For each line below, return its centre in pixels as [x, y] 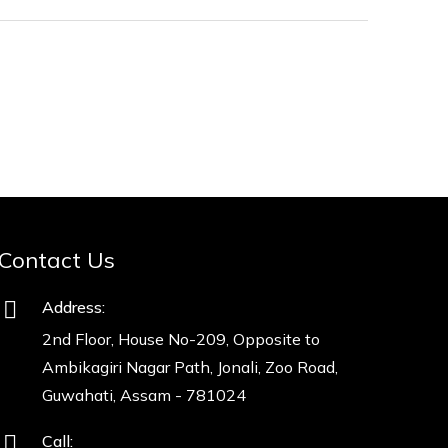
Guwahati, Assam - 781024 [143, 395]
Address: [73, 307]
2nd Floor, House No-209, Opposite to [180, 339]
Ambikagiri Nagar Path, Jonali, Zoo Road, [189, 367]
